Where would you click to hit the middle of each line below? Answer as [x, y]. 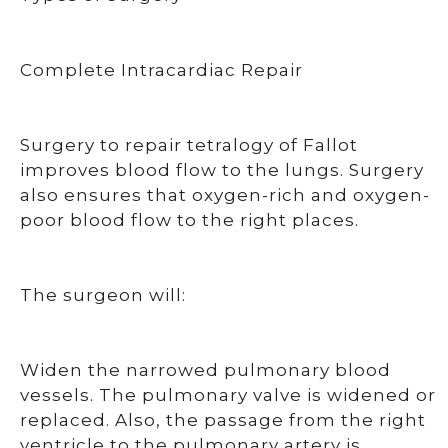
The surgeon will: [103, 295]
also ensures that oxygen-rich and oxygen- [225, 195]
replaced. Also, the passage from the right [223, 420]
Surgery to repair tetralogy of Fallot [189, 145]
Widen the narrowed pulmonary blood [205, 370]
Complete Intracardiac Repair [161, 70]
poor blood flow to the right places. [189, 220]
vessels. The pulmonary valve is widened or [228, 395]
